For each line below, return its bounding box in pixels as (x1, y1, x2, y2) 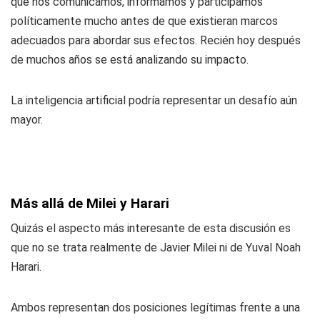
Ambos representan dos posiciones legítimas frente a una (11, 301, 300, 314)
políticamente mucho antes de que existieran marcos (11, 14, 278, 28)
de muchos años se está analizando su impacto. (11, 53, 249, 66)
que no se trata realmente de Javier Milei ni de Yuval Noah (11, 241, 301, 254)
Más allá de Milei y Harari (11, 195, 169, 211)
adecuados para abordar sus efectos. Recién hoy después (11, 34, 301, 47)
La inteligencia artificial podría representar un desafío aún (11, 94, 297, 107)
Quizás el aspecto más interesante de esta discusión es (11, 221, 291, 235)
